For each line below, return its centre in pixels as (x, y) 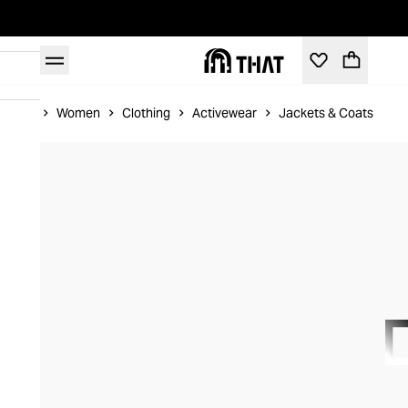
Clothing (146, 113)
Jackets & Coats (326, 113)
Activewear (224, 113)
